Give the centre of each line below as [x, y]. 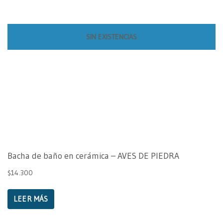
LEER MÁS [31, 199]
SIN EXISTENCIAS [111, 37]
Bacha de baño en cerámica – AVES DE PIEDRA [93, 156]
